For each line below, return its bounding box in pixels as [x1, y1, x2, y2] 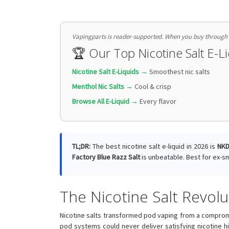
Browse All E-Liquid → [72, 96, 138, 106]
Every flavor [140, 96, 176, 106]
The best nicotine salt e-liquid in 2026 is [90, 141, 217, 151]
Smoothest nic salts [149, 66, 210, 76]
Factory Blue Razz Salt [72, 152, 140, 162]
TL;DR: [72, 141, 90, 151]
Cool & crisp [134, 81, 171, 91]
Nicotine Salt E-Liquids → [72, 66, 148, 76]
